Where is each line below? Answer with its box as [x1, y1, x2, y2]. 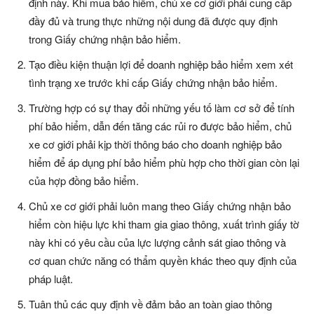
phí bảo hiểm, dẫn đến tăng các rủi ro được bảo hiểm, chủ [29, 118, 292, 134]
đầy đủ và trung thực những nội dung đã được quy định [29, 13, 278, 29]
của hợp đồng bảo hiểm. [29, 173, 139, 189]
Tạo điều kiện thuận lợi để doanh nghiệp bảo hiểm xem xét [29, 57, 293, 72]
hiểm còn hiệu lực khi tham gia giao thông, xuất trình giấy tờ [29, 217, 299, 232]
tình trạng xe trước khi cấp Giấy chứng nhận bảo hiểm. [29, 75, 278, 90]
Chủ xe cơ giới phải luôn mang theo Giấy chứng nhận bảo [29, 198, 291, 214]
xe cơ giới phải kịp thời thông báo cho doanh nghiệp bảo [29, 137, 282, 152]
